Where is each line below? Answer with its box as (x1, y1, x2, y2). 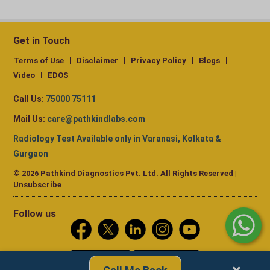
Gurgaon (13, 149, 48, 159)
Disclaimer (77, 56, 118, 66)
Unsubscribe (13, 180, 61, 190)
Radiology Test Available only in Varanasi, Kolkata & (13, 134, 221, 144)
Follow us (13, 208, 56, 220)
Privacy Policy (131, 56, 186, 66)
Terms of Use (13, 56, 64, 66)
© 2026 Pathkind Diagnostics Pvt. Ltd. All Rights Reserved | (13, 169, 237, 178)
